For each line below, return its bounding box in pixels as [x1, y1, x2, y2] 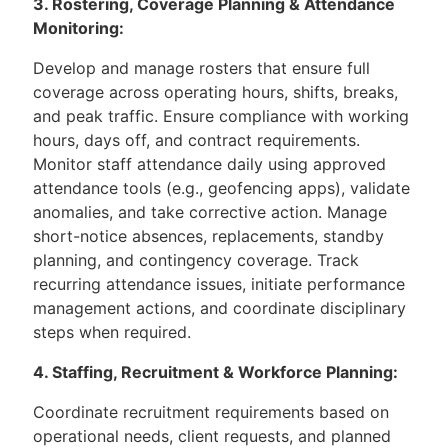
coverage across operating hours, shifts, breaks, [33, 82, 398, 102]
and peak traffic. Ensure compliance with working [33, 106, 409, 126]
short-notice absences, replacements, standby [33, 226, 384, 246]
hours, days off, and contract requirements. [33, 130, 360, 150]
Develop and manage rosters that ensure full [33, 58, 370, 78]
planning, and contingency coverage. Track [33, 250, 359, 270]
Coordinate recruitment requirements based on [33, 402, 389, 422]
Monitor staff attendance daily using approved [33, 154, 386, 174]
